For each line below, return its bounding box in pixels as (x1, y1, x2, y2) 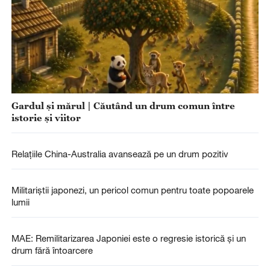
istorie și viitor (11, 111, 81, 123)
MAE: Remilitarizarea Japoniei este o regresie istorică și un (11, 233, 246, 244)
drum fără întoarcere (11, 245, 93, 256)
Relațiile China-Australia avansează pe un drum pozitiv (11, 148, 228, 159)
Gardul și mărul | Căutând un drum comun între (11, 99, 235, 111)
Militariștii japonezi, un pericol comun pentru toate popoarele (11, 184, 254, 195)
